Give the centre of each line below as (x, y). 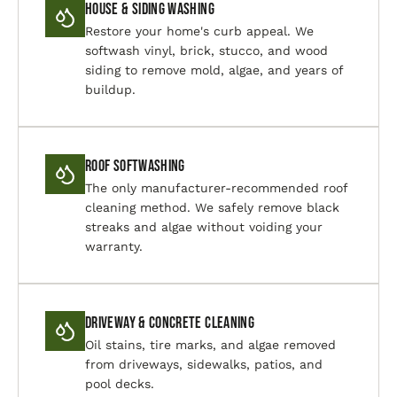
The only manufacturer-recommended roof (216, 188)
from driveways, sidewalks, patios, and (204, 364)
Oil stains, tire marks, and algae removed (210, 345)
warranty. (114, 246)
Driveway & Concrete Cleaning (170, 323)
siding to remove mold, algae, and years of (214, 70)
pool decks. (120, 384)
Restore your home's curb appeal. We (199, 31)
